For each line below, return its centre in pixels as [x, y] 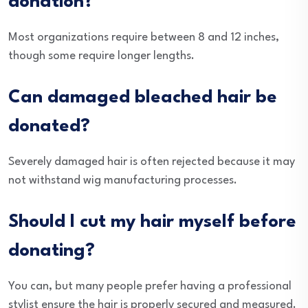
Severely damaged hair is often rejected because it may [152, 162]
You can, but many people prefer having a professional [150, 286]
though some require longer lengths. [101, 56]
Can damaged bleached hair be [143, 98]
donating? [52, 251]
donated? [49, 126]
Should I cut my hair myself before [152, 222]
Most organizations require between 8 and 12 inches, [144, 37]
